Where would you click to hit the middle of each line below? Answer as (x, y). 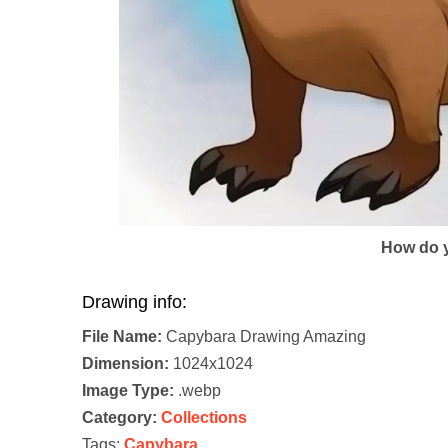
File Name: (122, 337)
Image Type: (128, 391)
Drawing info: (134, 302)
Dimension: (125, 364)
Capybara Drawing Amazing (264, 337)
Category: (119, 418)
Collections (204, 418)
